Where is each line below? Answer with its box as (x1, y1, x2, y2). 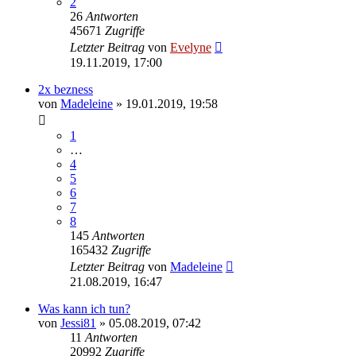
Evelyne (170, 40, 211, 54)
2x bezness (38, 82, 93, 96)
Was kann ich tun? (38, 301, 130, 315)
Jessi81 (60, 315, 96, 330)
